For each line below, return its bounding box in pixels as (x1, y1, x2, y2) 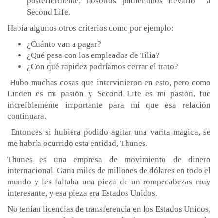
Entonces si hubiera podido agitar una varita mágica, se (7, 127, 211, 137)
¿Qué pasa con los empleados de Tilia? (27, 50, 160, 60)
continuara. (7, 111, 46, 121)
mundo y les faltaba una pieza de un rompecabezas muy (7, 177, 211, 186)
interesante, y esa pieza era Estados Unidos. (7, 188, 159, 198)
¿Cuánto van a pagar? (27, 39, 101, 49)
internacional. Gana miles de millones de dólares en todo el (7, 165, 211, 175)
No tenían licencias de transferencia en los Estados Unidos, (7, 204, 211, 214)
